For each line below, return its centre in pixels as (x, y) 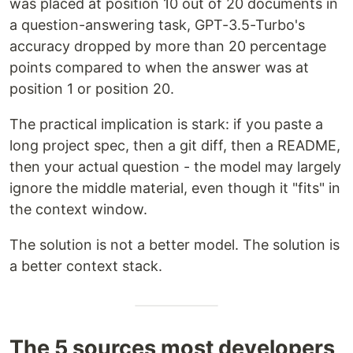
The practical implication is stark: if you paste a (166, 124)
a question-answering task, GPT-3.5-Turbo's (157, 25)
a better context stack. (86, 266)
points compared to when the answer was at (159, 68)
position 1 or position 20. (92, 89)
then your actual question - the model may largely (175, 167)
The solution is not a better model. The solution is (175, 245)
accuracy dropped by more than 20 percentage (168, 46)
